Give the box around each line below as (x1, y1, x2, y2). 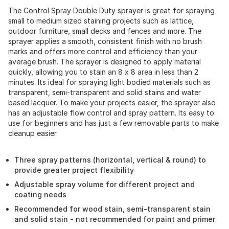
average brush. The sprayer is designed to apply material (8, 57, 201, 66)
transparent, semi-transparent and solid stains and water (8, 88, 201, 97)
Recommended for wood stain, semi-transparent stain (14, 204, 211, 213)
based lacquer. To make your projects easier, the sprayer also (8, 98, 216, 107)
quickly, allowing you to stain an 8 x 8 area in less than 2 (8, 67, 198, 76)
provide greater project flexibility (14, 166, 134, 174)
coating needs (14, 190, 66, 199)
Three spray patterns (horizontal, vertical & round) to (14, 155, 206, 164)
